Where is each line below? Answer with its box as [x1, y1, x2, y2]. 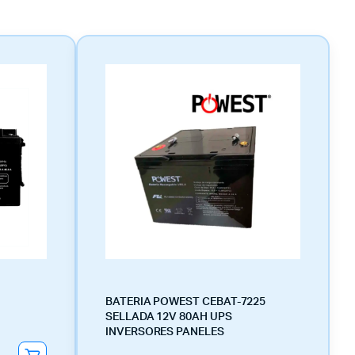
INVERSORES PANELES [105, 326, 224, 338]
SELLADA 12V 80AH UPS [105, 311, 232, 323]
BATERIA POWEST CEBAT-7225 [105, 296, 266, 307]
